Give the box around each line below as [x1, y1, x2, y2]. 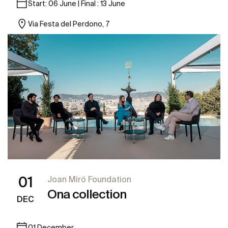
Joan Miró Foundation [47, 175, 131, 184]
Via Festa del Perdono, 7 [28, 19, 109, 28]
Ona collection [47, 187, 126, 201]
